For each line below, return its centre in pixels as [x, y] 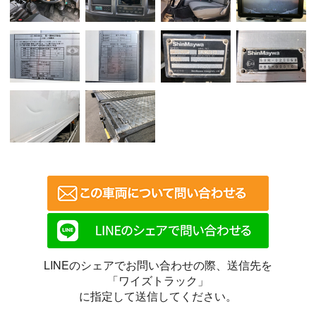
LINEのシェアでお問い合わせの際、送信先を [158, 265]
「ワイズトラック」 [158, 281]
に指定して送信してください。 [158, 296]
